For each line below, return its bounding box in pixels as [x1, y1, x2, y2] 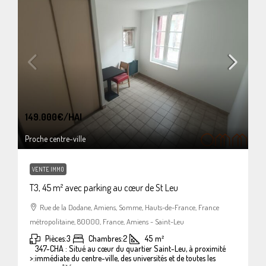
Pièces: [45, 233, 66, 243]
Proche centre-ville [25, 133, 85, 144]
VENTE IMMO [32, 165, 64, 173]
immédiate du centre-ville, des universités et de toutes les [35, 252, 216, 263]
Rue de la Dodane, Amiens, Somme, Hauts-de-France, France [40, 202, 219, 212]
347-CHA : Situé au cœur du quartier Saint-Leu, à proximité [35, 243, 226, 254]
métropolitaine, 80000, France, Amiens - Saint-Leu [30, 216, 184, 226]
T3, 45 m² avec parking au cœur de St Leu [30, 181, 178, 194]
